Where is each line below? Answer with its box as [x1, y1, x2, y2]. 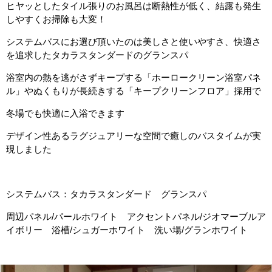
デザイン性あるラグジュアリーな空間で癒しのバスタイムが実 [6, 131, 261, 141]
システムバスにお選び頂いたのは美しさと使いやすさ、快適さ [6, 36, 261, 47]
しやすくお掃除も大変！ [6, 14, 106, 24]
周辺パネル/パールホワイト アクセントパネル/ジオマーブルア [6, 211, 266, 222]
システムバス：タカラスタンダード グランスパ [6, 189, 206, 199]
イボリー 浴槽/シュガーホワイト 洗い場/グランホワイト [6, 225, 248, 235]
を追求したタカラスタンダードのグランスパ [6, 50, 188, 60]
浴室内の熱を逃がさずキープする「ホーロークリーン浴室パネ [6, 72, 261, 83]
